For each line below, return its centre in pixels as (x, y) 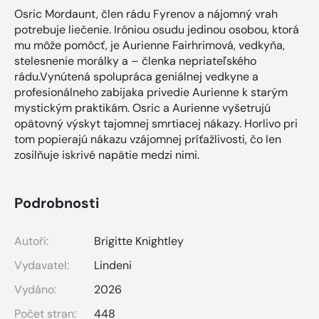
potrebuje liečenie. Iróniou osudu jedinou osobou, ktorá (157, 30)
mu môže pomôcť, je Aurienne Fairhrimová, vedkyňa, (150, 46)
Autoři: (31, 241)
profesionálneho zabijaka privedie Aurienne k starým (151, 93)
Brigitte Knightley (139, 241)
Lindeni (113, 266)
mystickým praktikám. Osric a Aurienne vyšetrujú (142, 108)
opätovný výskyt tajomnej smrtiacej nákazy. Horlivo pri (156, 124)
